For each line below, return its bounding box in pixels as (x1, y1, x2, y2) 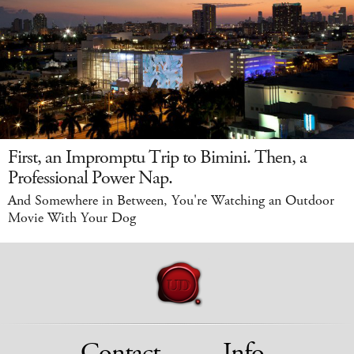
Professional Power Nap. (8, 164, 172, 190)
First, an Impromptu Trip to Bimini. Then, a (8, 144, 307, 170)
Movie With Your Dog (8, 208, 136, 228)
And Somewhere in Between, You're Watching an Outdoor (8, 190, 334, 210)
